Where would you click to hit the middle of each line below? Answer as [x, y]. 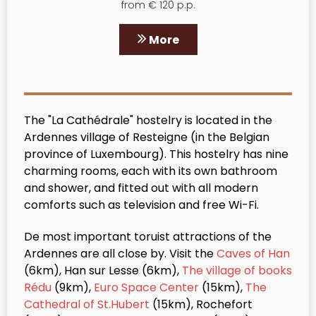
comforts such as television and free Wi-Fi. [141, 205]
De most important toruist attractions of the [148, 236]
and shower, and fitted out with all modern [141, 188]
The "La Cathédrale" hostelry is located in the [148, 120]
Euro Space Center [146, 287]
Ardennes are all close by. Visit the [120, 253]
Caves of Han [253, 253]
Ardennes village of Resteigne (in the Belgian [147, 137]
